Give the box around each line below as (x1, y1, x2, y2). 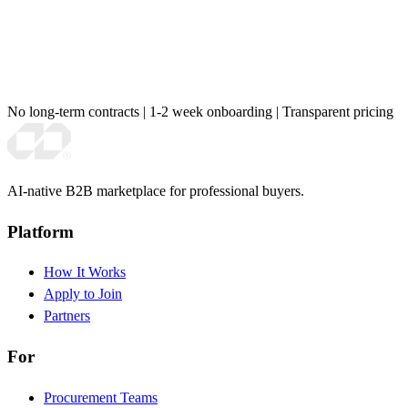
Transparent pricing (282, 104, 393, 120)
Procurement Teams (44, 389, 158, 405)
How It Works (44, 264, 126, 280)
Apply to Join (44, 286, 122, 302)
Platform (7, 221, 74, 241)
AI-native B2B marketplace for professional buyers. (7, 183, 304, 199)
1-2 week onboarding (149, 104, 272, 120)
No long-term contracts (7, 104, 139, 120)
